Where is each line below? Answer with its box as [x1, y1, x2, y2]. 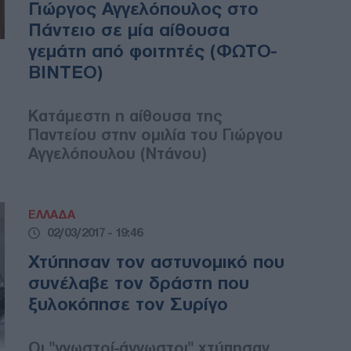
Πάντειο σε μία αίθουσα [28, 20, 230, 40]
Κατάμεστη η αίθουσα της [28, 107, 223, 125]
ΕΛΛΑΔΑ [28, 208, 75, 222]
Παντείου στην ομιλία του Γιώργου [28, 126, 283, 144]
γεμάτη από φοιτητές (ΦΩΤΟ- [28, 42, 277, 61]
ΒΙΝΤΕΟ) [28, 63, 103, 82]
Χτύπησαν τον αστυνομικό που [28, 252, 284, 272]
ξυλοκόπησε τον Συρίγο [28, 295, 228, 314]
